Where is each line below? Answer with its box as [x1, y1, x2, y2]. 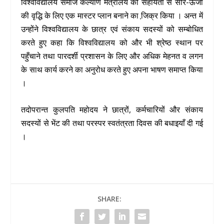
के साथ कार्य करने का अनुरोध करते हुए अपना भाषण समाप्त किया [21, 63, 203, 75]
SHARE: [97, 193, 121, 203]
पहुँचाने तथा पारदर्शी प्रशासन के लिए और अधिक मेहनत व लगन [21, 50, 203, 61]
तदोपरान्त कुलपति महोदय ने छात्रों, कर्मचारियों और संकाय [21, 103, 203, 115]
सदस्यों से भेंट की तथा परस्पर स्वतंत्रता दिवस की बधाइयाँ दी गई [21, 117, 203, 128]
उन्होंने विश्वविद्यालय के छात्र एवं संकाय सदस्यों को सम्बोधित [21, 23, 203, 34]
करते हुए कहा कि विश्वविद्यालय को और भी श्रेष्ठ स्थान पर [21, 36, 203, 48]
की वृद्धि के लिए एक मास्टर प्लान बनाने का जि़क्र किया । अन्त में [21, 9, 203, 21]
